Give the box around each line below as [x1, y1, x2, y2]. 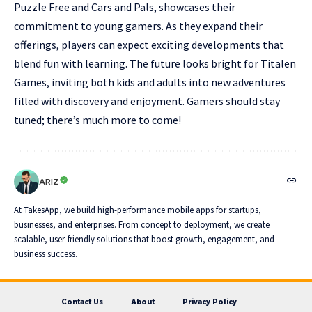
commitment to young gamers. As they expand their [14, 18, 263, 33]
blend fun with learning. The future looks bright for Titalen [14, 56, 296, 70]
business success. [14, 247, 77, 259]
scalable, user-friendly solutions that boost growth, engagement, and [14, 233, 274, 244]
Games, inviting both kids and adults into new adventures [14, 75, 286, 89]
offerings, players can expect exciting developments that [14, 37, 284, 52]
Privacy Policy [182, 297, 237, 306]
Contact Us [61, 297, 103, 306]
